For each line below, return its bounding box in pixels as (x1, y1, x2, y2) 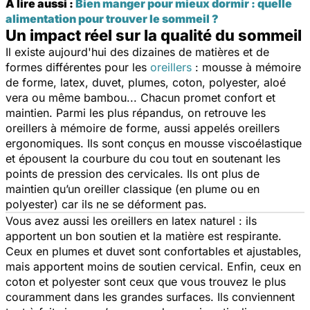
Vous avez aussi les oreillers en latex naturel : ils (6, 213, 257, 228)
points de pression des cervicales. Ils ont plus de (6, 166, 259, 181)
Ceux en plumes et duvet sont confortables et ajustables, (6, 244, 302, 258)
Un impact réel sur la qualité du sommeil (6, 26, 302, 44)
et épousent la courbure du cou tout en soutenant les (6, 151, 280, 165)
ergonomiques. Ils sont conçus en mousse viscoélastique (6, 136, 302, 150)
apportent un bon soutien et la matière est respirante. (6, 228, 282, 243)
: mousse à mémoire (192, 60, 301, 74)
